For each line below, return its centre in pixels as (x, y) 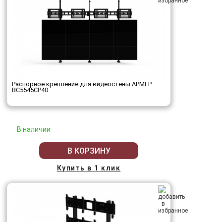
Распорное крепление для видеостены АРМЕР (82, 84)
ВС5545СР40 (30, 90)
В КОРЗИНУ (89, 151)
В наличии (34, 130)
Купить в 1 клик (89, 168)
